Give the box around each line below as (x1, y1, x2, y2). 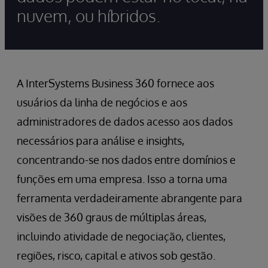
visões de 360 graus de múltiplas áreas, (17, 211, 206, 224)
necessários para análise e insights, (17, 134, 184, 148)
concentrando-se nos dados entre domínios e (17, 153, 236, 167)
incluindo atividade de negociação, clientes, (17, 230, 226, 243)
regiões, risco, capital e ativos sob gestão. (17, 249, 215, 263)
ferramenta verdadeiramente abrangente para (17, 191, 242, 205)
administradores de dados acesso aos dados (17, 115, 233, 129)
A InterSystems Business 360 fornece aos (17, 77, 214, 90)
